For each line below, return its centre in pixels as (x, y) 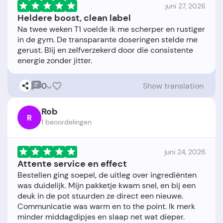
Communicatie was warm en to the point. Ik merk (106, 207)
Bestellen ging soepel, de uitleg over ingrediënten (107, 175)
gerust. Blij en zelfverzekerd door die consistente (105, 50)
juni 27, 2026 (185, 6)
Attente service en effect (72, 164)
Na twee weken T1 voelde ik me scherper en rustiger (111, 29)
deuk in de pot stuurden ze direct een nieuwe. (100, 196)
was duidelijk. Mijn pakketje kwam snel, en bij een (107, 186)
